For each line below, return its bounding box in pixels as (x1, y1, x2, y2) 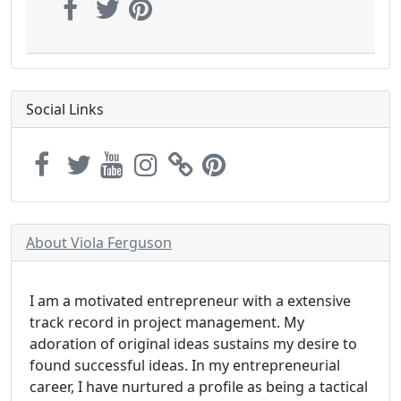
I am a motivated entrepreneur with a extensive (30, 291, 351, 311)
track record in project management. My (30, 312, 304, 332)
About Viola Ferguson (26, 233, 172, 252)
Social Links (26, 99, 104, 119)
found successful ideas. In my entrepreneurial (30, 355, 340, 375)
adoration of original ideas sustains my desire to (30, 334, 357, 354)
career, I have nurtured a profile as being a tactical (30, 377, 368, 397)
